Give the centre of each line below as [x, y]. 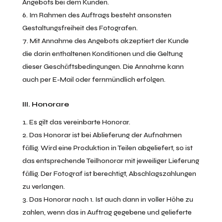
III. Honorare [46, 104]
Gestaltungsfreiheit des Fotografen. [80, 28]
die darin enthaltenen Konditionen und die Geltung [102, 54]
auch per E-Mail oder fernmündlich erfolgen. [94, 80]
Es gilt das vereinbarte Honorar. [80, 122]
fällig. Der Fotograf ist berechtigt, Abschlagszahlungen [109, 174]
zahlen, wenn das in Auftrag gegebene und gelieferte [107, 212]
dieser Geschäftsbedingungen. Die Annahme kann [103, 67]
